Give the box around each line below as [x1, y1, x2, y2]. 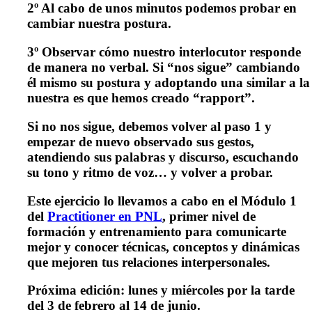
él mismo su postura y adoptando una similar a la [27, 75, 311, 91]
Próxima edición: [27, 283, 125, 298]
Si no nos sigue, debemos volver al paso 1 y [27, 118, 272, 134]
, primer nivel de [162, 208, 256, 224]
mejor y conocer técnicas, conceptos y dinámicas [27, 239, 300, 254]
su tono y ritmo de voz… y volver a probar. [27, 164, 274, 180]
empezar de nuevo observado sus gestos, [27, 134, 255, 149]
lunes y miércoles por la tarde [125, 283, 295, 298]
